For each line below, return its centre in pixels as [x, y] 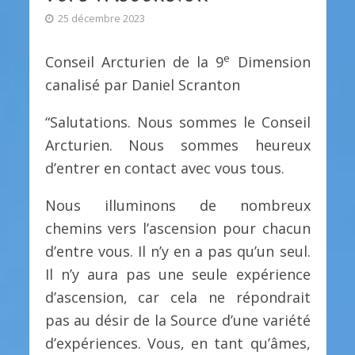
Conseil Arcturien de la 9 [134, 61]
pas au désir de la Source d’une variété [177, 320]
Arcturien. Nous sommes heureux [177, 145]
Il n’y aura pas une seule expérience [177, 274]
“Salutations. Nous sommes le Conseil [177, 122]
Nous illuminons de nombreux [177, 205]
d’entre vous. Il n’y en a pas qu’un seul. [177, 251]
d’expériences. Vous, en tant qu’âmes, [177, 343]
